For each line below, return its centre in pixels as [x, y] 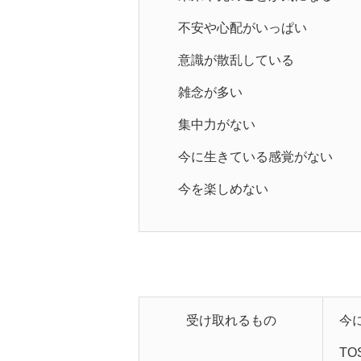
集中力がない [217, 125]
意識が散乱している [236, 60]
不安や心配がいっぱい [243, 28]
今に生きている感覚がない [255, 157]
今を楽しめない [223, 189]
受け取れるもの [231, 321]
